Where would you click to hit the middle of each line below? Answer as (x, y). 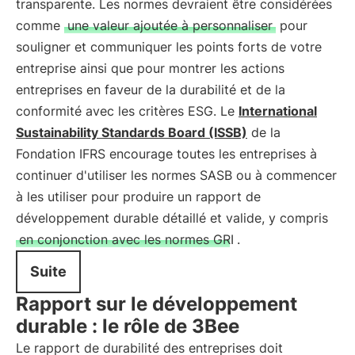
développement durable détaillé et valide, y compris (172, 218)
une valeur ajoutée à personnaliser (170, 25)
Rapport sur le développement (157, 304)
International (278, 111)
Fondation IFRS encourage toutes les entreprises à (166, 154)
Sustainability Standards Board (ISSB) (132, 132)
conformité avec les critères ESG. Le (127, 111)
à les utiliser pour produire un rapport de (138, 197)
